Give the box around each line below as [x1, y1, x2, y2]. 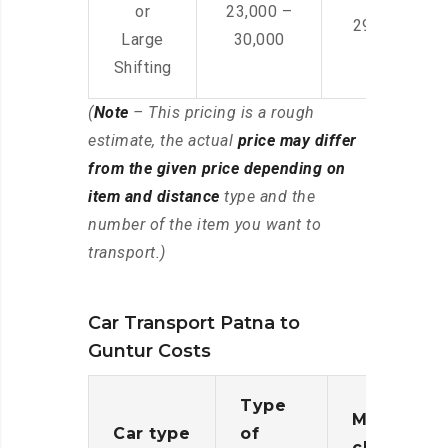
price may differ [237, 131, 357, 151]
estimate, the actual [88, 131, 238, 151]
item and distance [88, 187, 220, 207]
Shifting [113, 58, 172, 78]
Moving [352, 410, 419, 430]
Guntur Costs [88, 340, 211, 363]
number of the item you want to [88, 215, 321, 235]
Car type [113, 424, 190, 444]
